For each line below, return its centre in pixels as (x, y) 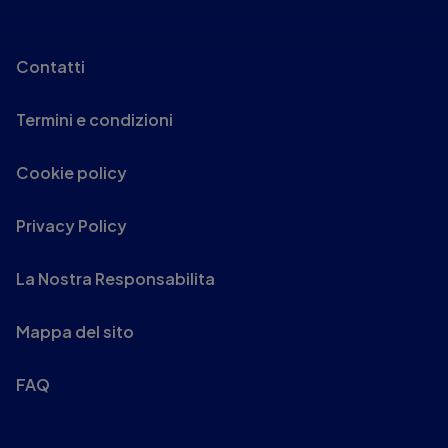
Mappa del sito (75, 332)
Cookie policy (71, 173)
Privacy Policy (71, 226)
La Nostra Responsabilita (115, 279)
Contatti (50, 67)
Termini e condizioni (94, 120)
